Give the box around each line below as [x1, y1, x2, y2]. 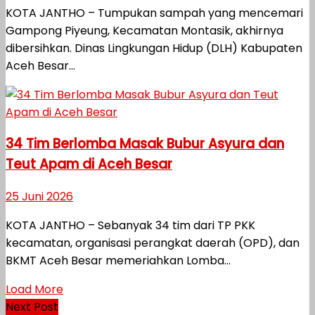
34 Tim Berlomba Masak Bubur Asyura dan [6, 134, 284, 154]
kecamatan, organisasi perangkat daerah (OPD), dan [6, 235, 300, 252]
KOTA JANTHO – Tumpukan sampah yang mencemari [6, 4, 303, 21]
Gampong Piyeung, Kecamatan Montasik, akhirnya [6, 22, 283, 39]
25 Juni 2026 [6, 188, 73, 205]
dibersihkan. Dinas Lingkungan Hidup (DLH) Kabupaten [6, 39, 302, 56]
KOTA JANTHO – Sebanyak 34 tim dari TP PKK [6, 217, 255, 234]
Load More [6, 281, 63, 298]
